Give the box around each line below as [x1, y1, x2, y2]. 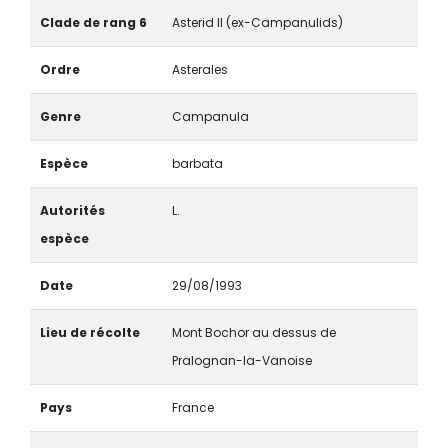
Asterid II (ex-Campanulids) [171, 14, 343, 32]
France [171, 399, 214, 417]
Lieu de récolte [39, 324, 140, 342]
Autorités [39, 202, 105, 220]
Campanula [171, 108, 249, 126]
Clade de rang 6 [39, 14, 147, 32]
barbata [171, 155, 223, 173]
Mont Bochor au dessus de [171, 324, 336, 342]
